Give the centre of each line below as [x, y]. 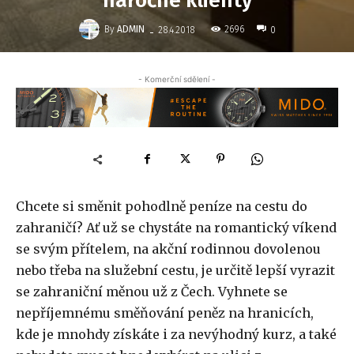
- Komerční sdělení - [177, 79]
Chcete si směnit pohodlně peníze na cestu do [162, 207]
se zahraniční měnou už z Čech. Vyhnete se [152, 292]
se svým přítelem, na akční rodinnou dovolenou [168, 249]
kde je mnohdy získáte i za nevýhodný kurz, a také [176, 335]
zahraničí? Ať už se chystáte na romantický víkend [176, 228]
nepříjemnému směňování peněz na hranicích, [165, 313]
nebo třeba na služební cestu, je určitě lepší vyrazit [175, 271]
